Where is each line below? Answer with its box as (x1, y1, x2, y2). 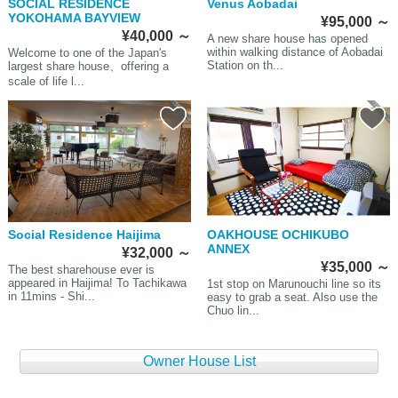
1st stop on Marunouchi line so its (206, 277, 381, 291)
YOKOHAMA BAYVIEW (7, 11, 140, 26)
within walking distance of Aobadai (206, 45, 383, 60)
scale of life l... (7, 75, 84, 89)
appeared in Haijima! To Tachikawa (7, 276, 187, 291)
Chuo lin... (206, 304, 259, 318)
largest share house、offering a (7, 60, 169, 74)
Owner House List (142, 353, 256, 369)
